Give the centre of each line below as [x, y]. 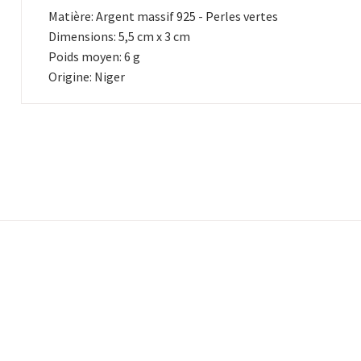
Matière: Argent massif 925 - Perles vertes [164, 16]
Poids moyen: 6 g [95, 56]
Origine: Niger [87, 77]
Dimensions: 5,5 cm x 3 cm [120, 36]
